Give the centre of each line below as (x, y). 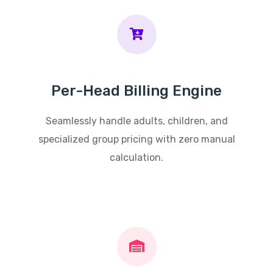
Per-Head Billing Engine (136, 90)
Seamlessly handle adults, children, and (136, 121)
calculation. (136, 157)
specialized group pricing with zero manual (136, 139)
